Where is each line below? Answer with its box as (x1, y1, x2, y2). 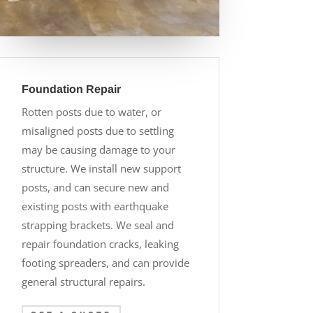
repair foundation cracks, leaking (21, 236, 179, 251)
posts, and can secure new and (21, 180, 169, 194)
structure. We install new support (21, 161, 181, 175)
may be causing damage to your (21, 142, 175, 156)
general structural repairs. (21, 274, 145, 289)
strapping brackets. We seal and (21, 217, 174, 232)
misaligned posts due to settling (21, 123, 174, 138)
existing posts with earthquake (21, 198, 168, 213)
